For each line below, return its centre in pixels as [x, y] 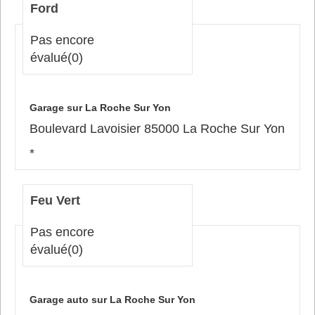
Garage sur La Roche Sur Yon [100, 107]
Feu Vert [55, 200]
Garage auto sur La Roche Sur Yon [112, 299]
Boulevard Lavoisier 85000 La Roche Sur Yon [157, 128]
